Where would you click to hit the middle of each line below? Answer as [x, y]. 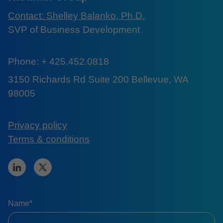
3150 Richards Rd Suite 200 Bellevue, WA [98, 79]
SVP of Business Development [74, 29]
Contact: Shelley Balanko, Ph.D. [76, 15]
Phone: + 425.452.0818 [58, 61]
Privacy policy [38, 125]
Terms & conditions [49, 139]
